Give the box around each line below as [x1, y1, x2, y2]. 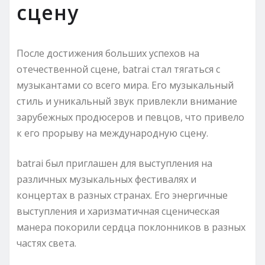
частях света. [17, 236, 76, 250]
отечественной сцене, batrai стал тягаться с [17, 62, 220, 76]
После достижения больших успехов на [17, 46, 199, 60]
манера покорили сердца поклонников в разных [17, 220, 245, 234]
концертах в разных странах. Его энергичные [17, 188, 228, 202]
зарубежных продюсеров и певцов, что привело [17, 110, 244, 124]
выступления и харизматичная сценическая [17, 204, 219, 218]
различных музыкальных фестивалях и [17, 172, 196, 186]
